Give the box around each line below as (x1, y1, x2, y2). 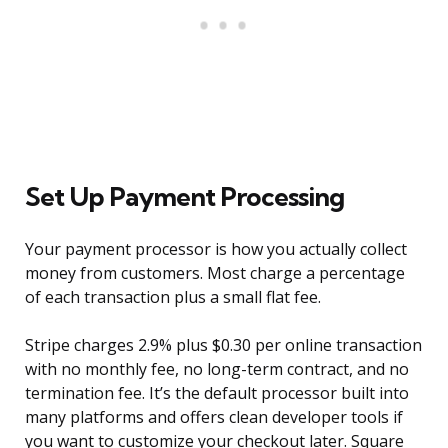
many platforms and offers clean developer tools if (25, 406, 403, 429)
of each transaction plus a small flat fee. (25, 286, 321, 309)
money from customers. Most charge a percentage (25, 262, 405, 285)
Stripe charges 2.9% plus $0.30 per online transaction (25, 334, 422, 357)
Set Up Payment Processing (25, 180, 344, 214)
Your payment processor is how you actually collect (25, 238, 407, 261)
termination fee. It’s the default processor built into (25, 382, 409, 405)
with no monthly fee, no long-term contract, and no (25, 358, 409, 381)
